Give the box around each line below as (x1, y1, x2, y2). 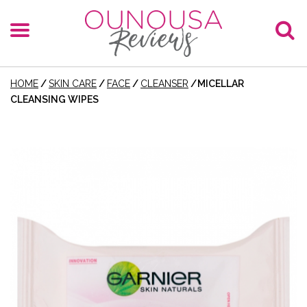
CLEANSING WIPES (10, 94, 99, 105)
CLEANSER (140, 78, 188, 89)
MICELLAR (197, 78, 244, 89)
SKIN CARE (49, 78, 97, 89)
